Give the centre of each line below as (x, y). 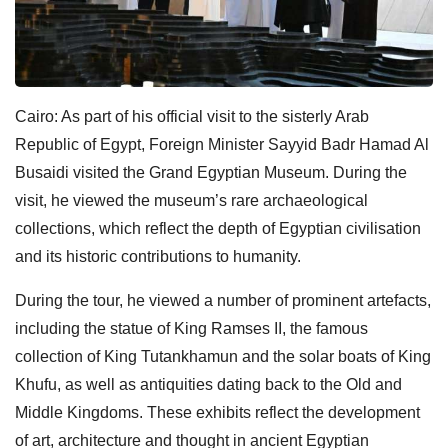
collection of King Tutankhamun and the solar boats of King (223, 356)
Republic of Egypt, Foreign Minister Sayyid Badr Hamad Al (222, 144)
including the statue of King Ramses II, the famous (191, 328)
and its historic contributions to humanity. (158, 256)
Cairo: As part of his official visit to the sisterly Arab (192, 116)
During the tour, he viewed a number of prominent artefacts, (223, 300)
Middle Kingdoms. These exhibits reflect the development (217, 412)
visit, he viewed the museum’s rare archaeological (191, 200)
